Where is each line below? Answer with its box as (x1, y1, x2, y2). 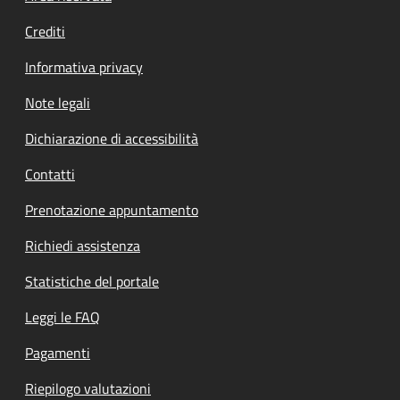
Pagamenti (25, 341, 90, 363)
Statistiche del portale (25, 270, 159, 292)
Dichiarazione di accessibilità (25, 127, 198, 149)
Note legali (25, 91, 90, 113)
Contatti (25, 162, 75, 185)
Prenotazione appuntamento (25, 198, 198, 221)
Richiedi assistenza (25, 234, 140, 256)
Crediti (25, 20, 65, 42)
